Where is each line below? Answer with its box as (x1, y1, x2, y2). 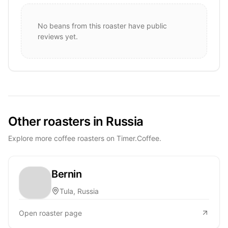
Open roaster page (19, 208, 82, 217)
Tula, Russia (60, 186, 99, 195)
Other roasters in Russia (8, 113, 144, 129)
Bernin (51, 167, 81, 180)
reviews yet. (38, 32, 78, 41)
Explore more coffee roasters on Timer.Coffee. (8, 133, 161, 142)
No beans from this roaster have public (38, 21, 167, 30)
